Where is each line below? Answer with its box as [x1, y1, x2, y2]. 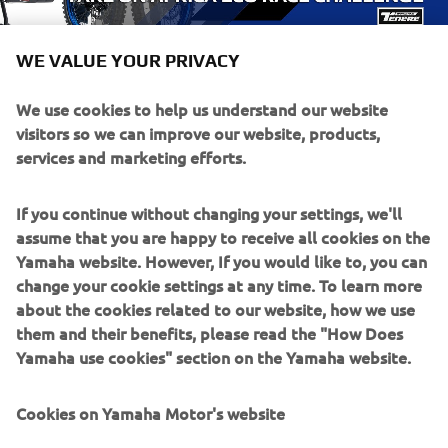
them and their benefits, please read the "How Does [16, 322, 403, 344]
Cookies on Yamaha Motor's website [16, 402, 285, 424]
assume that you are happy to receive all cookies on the [16, 226, 430, 248]
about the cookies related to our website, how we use [16, 298, 415, 320]
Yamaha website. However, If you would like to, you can [16, 250, 427, 272]
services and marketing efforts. [16, 146, 246, 168]
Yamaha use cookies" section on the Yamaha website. [16, 346, 411, 368]
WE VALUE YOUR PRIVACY [16, 50, 240, 71]
